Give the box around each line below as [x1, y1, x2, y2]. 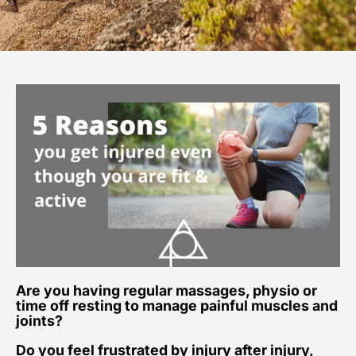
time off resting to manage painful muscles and [16, 297, 338, 315]
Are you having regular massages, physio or [16, 282, 317, 300]
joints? [16, 312, 63, 330]
